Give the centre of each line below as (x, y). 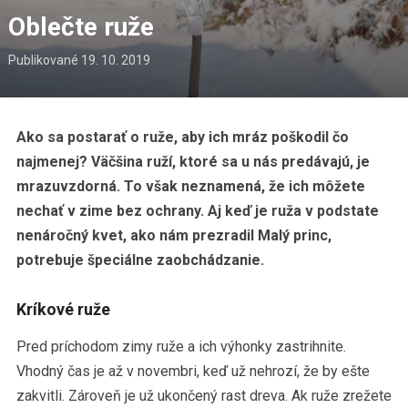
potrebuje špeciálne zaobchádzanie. (140, 260)
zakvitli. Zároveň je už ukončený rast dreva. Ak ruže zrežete (204, 396)
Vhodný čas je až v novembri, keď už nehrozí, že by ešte (193, 372)
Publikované (44, 61)
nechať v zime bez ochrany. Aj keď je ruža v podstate (197, 211)
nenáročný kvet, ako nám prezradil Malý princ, (173, 236)
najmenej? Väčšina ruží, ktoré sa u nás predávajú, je (193, 162)
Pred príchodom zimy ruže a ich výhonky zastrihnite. (181, 347)
